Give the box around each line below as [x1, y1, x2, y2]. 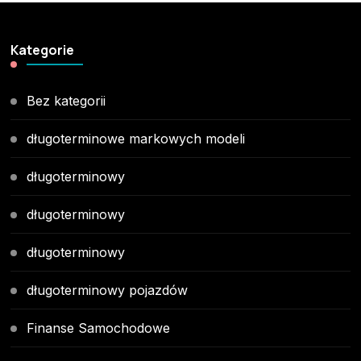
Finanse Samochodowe [27, 319, 171, 336]
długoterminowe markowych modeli [27, 130, 246, 147]
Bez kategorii [27, 92, 106, 109]
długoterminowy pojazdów [27, 281, 189, 298]
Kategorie [10, 40, 75, 59]
